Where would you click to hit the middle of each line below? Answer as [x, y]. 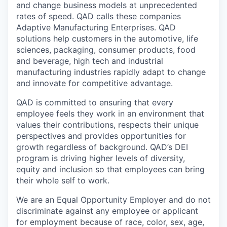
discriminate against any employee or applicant [107, 211]
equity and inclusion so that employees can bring [110, 169]
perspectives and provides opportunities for [101, 136]
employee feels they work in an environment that [110, 113]
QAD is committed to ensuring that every [95, 102]
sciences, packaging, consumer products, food [106, 49]
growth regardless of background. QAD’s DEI [102, 147]
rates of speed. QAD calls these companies [99, 16]
